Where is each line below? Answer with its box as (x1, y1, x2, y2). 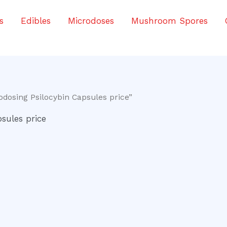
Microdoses (68, 16, 114, 26)
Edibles (21, 16, 51, 26)
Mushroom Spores (131, 16, 208, 26)
